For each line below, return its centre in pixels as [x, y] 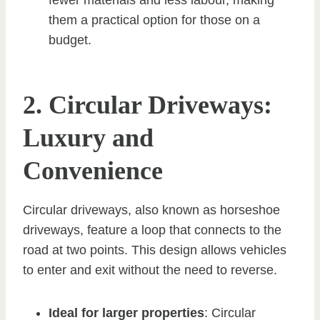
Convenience [93, 170]
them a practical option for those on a [154, 20]
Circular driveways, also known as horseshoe [151, 210]
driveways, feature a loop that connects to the [152, 230]
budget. [70, 40]
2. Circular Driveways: [147, 105]
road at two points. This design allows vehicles [155, 250]
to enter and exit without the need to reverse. [150, 270]
